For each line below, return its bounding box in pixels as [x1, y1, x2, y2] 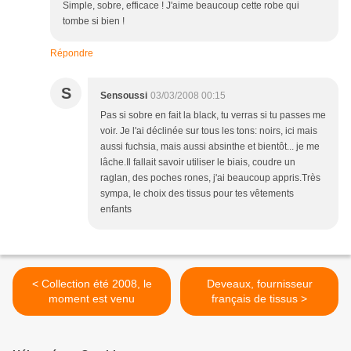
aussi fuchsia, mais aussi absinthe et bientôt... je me [100, 141, 320, 153]
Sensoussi [100, 90, 147, 102]
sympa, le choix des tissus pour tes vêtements [100, 188, 294, 200]
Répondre [50, 48, 93, 60]
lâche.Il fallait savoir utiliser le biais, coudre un [100, 157, 295, 168]
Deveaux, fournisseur [206, 277, 313, 291]
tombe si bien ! [63, 16, 125, 27]
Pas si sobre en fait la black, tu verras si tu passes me [100, 110, 326, 121]
